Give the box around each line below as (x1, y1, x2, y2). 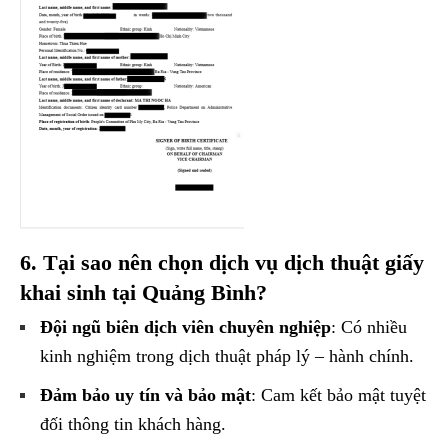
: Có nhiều (331, 317, 407, 338)
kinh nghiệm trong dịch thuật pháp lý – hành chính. (40, 346, 414, 367)
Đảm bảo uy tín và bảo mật (40, 385, 251, 406)
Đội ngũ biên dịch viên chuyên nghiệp (40, 317, 331, 338)
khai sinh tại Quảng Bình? (20, 280, 267, 306)
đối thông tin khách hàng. (40, 414, 226, 435)
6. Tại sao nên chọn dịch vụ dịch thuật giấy (20, 250, 424, 276)
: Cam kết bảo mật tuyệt (251, 385, 426, 406)
